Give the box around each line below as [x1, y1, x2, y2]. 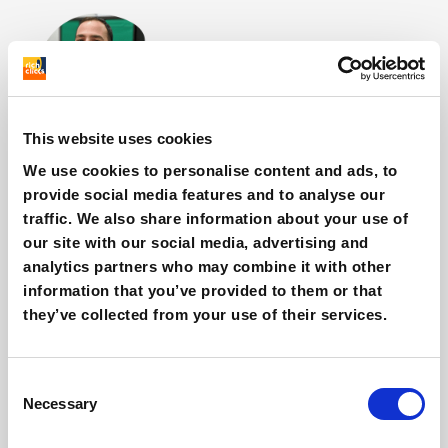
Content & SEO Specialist [170, 82, 322, 98]
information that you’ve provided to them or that [23, 281, 382, 299]
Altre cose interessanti [26, 142, 216, 164]
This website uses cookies [23, 130, 213, 147]
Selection [7, 398, 73, 416]
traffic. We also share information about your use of [23, 209, 408, 227]
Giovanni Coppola [170, 40, 292, 58]
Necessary [23, 394, 97, 412]
